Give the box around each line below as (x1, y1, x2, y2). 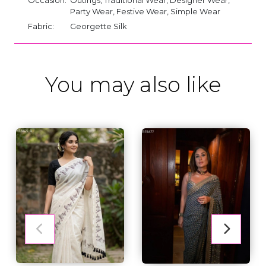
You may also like (45, 71, 221, 97)
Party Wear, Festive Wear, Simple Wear (70, 6, 220, 16)
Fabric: (28, 21, 54, 31)
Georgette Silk (70, 21, 127, 31)
